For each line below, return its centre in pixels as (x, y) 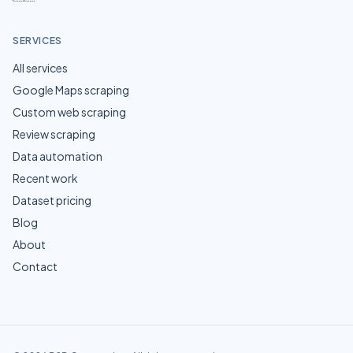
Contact (35, 266)
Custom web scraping (69, 112)
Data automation (58, 156)
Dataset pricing (52, 200)
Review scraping (54, 134)
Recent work (45, 178)
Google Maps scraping (71, 90)
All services (40, 68)
